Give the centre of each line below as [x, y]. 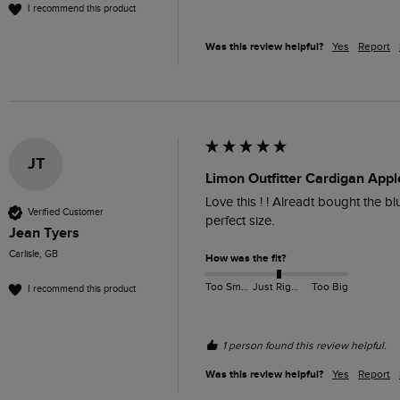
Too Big [329, 287]
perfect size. [240, 221]
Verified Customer [66, 212]
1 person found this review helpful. [304, 345]
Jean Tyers [44, 233]
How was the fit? [246, 258]
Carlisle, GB [33, 254]
